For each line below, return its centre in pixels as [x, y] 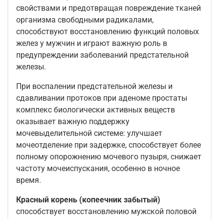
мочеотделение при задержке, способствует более [109, 145]
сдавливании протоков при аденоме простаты [102, 98]
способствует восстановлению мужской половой [106, 212]
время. [29, 180]
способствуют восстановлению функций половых [108, 32]
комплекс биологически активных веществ [96, 110]
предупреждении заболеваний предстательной [102, 55]
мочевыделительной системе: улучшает [89, 133]
